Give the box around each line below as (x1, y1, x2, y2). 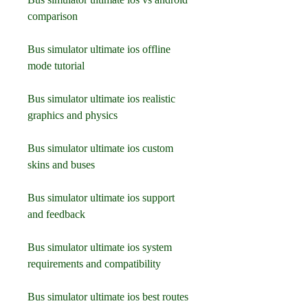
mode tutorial (27, 60, 85, 71)
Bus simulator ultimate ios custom (27, 142, 173, 154)
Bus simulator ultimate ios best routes (27, 291, 188, 302)
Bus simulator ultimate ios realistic (27, 93, 175, 104)
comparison (27, 10, 78, 22)
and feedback (27, 208, 85, 220)
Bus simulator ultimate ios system (27, 241, 172, 253)
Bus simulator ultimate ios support (27, 192, 175, 203)
